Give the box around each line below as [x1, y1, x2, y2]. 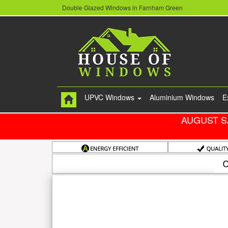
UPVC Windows [84, 92, 136, 103]
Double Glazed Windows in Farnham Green [62, 3, 183, 12]
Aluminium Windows [150, 92, 214, 103]
